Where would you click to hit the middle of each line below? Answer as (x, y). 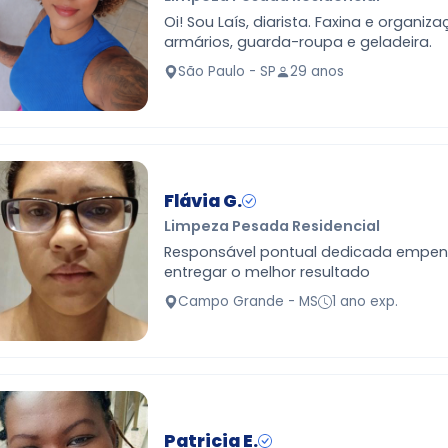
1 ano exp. (365, 301)
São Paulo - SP (227, 71)
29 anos (317, 71)
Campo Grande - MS (248, 301)
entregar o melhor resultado (267, 272)
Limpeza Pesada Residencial (272, 225)
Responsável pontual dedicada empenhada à (212, 252)
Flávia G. (203, 200)
